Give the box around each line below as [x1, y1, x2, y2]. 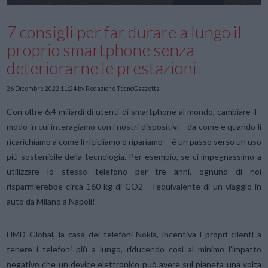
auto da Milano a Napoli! [7, 196, 96, 207]
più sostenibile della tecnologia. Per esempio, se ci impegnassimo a [7, 151, 261, 162]
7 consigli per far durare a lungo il [7, 22, 242, 42]
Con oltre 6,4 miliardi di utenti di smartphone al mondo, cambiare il [7, 106, 257, 117]
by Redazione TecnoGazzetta [77, 84, 160, 92]
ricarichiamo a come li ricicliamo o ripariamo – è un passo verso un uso [7, 136, 261, 147]
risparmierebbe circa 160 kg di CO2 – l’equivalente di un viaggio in [7, 181, 261, 192]
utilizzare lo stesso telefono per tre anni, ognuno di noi [7, 166, 261, 177]
